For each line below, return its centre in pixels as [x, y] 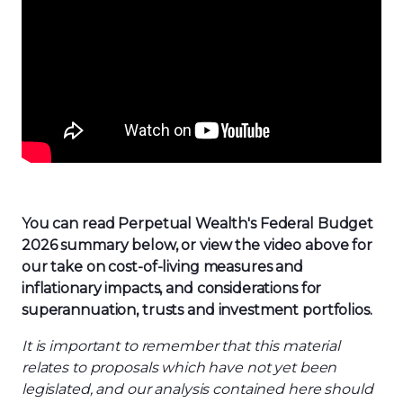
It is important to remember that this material [181, 346]
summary [94, 245]
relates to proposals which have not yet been [179, 367]
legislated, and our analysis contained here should [197, 389]
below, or [164, 245]
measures [239, 267]
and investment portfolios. [279, 310]
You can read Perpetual [109, 224]
